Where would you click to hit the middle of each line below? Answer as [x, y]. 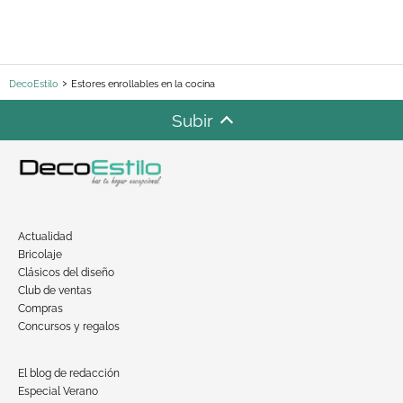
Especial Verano [58, 391]
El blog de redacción [69, 373]
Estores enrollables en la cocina [143, 85]
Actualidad [45, 236]
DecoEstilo [34, 85]
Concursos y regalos [69, 326]
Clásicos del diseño [66, 272]
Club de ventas [55, 290]
